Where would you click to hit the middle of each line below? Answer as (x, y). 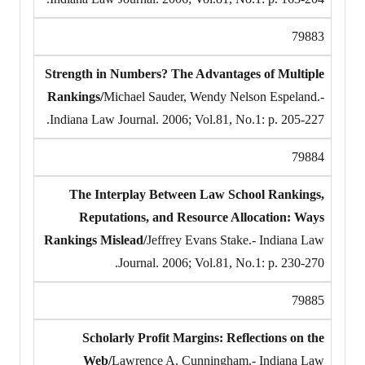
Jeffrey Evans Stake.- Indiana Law (235, 240)
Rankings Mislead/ (95, 240)
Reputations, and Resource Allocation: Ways (202, 217)
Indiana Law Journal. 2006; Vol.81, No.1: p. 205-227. (187, 119)
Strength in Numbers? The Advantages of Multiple (185, 73)
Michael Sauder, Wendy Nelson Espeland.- (214, 96)
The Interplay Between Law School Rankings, (197, 194)
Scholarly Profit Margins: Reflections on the (203, 337)
